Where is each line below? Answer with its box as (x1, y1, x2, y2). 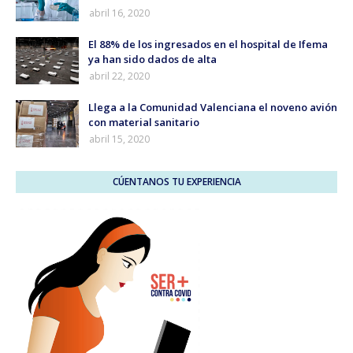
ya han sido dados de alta (88, 52, 217, 67)
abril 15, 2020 (89, 132, 150, 147)
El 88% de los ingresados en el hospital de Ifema (88, 37, 328, 52)
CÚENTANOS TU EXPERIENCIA (112, 175, 241, 189)
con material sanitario (88, 115, 199, 130)
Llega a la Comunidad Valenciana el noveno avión (88, 100, 337, 115)
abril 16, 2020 (89, 6, 150, 20)
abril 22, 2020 (89, 69, 150, 84)
